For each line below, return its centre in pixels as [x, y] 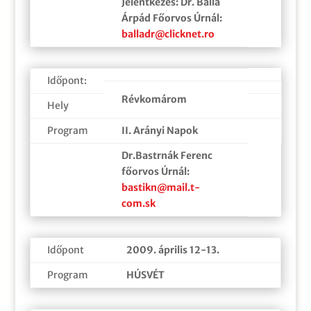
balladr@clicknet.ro [168, 34]
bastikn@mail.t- [160, 187]
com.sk [138, 203]
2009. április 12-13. [173, 250]
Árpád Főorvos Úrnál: [171, 18]
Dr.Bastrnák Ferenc [167, 155]
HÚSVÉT [145, 275]
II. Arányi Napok [159, 130]
